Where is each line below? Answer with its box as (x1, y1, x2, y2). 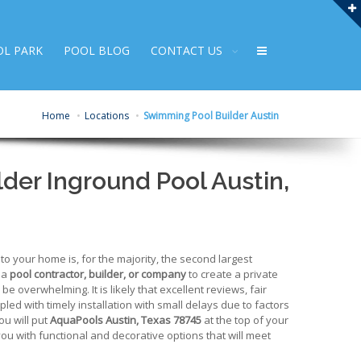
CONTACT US (151, 43, 222, 58)
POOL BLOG (64, 43, 130, 58)
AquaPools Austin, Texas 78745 (50, 313, 201, 328)
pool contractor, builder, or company (10, 267, 186, 282)
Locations (85, 108, 129, 122)
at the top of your (201, 313, 288, 328)
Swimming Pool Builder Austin (143, 108, 279, 122)
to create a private (186, 267, 278, 282)
